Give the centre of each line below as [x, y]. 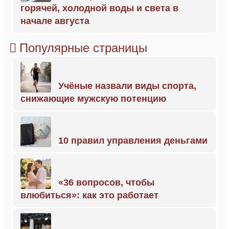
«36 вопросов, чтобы [106, 182]
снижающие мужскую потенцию [93, 99]
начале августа [55, 21]
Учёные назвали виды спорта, [127, 86]
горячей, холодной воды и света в [99, 8]
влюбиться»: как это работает [89, 195]
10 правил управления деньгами [133, 141]
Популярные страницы [83, 48]
